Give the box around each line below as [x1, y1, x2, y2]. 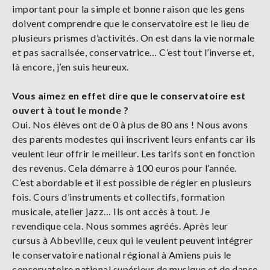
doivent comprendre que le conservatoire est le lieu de [12, 17, 249, 29]
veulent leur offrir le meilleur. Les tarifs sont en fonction [12, 147, 255, 159]
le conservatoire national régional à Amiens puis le [12, 248, 231, 260]
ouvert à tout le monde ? [12, 104, 128, 116]
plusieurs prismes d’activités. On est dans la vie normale [12, 31, 255, 43]
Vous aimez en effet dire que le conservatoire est [12, 89, 246, 101]
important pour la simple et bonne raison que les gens [12, 2, 245, 14]
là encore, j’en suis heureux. [12, 60, 129, 72]
